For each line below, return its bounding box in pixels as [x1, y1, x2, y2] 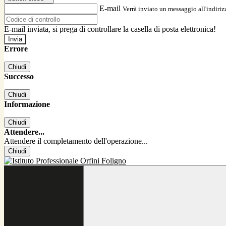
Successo [4, 72, 34, 81]
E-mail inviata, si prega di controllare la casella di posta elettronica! [4, 25, 216, 34]
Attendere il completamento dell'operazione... [4, 137, 148, 146]
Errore [4, 44, 28, 53]
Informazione [4, 100, 50, 109]
